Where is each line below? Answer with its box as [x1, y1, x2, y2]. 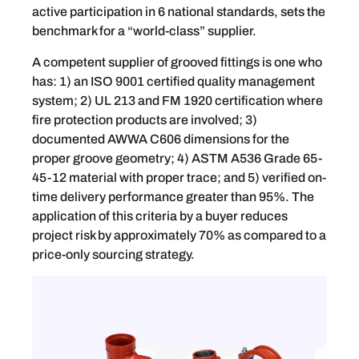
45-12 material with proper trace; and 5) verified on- [32, 170, 326, 184]
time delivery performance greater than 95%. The [32, 189, 314, 204]
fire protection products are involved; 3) [32, 112, 257, 127]
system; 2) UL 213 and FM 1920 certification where [32, 93, 323, 107]
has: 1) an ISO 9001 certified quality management [32, 74, 315, 88]
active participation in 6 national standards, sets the [32, 5, 325, 19]
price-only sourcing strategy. [32, 247, 195, 261]
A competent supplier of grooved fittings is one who [32, 54, 322, 69]
